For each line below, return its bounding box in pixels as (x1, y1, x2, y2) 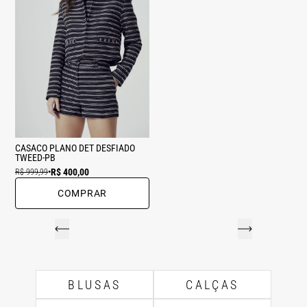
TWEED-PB (15, 152, 56, 163)
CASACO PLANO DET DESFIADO (15, 143, 135, 153)
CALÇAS (186, 277, 239, 292)
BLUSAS (68, 277, 121, 292)
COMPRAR (58, 188, 107, 199)
